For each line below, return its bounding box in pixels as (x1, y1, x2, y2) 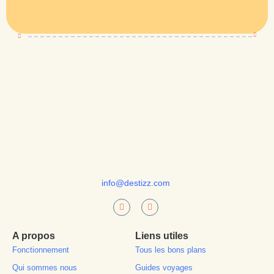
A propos (12, 231, 55, 242)
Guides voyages (135, 263, 193, 273)
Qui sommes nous (12, 263, 77, 273)
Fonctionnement (12, 245, 69, 255)
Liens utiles (135, 231, 189, 242)
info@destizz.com (101, 178, 170, 188)
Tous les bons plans (135, 245, 207, 255)
